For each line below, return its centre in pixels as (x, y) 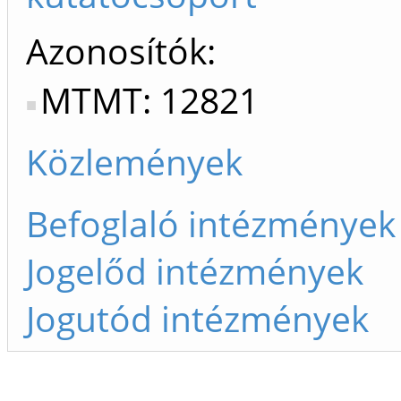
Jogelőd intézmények (195, 271)
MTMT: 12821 (149, 100)
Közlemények (134, 162)
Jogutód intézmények (197, 318)
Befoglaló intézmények (211, 223)
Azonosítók (116, 51)
